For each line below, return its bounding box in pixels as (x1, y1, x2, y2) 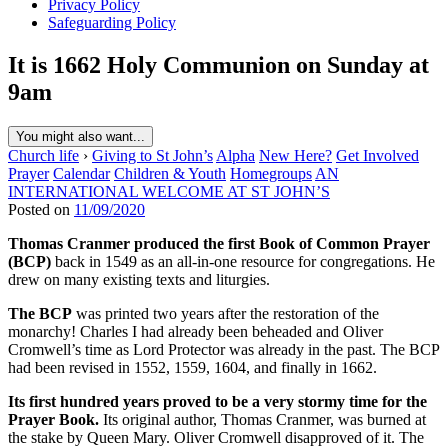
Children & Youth (114, 164, 226, 182)
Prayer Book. (8, 410, 99, 428)
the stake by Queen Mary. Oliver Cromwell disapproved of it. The (8, 428, 424, 446)
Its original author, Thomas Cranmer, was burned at (99, 410, 426, 428)
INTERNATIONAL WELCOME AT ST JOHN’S (8, 182, 330, 200)
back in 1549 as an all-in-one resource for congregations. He (51, 252, 435, 270)
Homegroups (230, 164, 312, 182)
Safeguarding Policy (48, 14, 176, 31)
